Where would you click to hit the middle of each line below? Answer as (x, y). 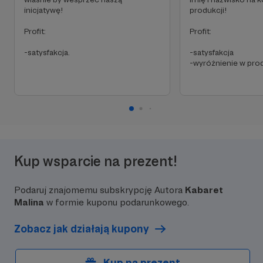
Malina (29, 202)
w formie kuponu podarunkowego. (117, 202)
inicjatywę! (43, 10)
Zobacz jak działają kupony (82, 229)
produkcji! (208, 10)
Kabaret (204, 190)
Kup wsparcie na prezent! (96, 161)
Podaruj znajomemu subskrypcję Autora (100, 190)
